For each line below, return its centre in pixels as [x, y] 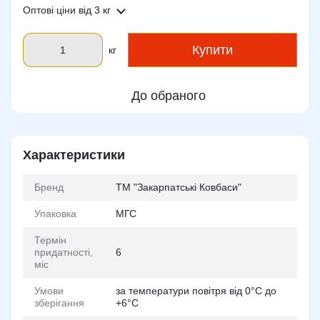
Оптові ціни [49, 10]
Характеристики [74, 155]
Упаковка [55, 214]
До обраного [169, 96]
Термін [50, 240]
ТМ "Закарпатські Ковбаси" [179, 187]
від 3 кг [93, 10]
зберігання [59, 303]
